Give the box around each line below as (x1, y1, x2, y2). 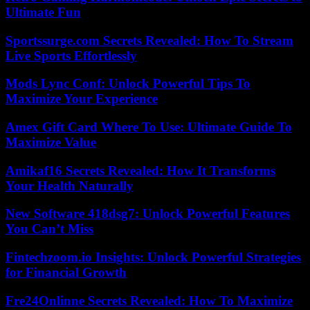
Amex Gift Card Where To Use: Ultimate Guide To (6, 119, 292, 134)
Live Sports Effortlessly (6, 48, 137, 63)
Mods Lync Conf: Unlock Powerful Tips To (6, 76, 250, 91)
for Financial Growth (6, 265, 127, 280)
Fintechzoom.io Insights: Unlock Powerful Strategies (6, 250, 301, 265)
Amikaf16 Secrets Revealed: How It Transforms (6, 163, 275, 178)
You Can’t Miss (6, 221, 93, 237)
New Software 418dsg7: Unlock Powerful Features (6, 206, 290, 221)
